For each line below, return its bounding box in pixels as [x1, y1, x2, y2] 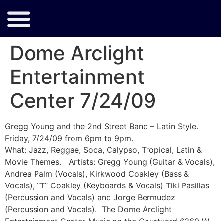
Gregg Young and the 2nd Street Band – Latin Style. [5, 121, 198, 131]
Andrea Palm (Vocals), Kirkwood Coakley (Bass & [5, 169, 189, 179]
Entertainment [10, 65, 145, 89]
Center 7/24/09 [10, 88, 156, 112]
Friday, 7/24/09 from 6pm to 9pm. [5, 133, 133, 143]
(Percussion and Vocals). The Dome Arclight [5, 204, 172, 214]
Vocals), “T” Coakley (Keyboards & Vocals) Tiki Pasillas [5, 181, 209, 190]
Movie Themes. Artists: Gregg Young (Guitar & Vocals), [5, 157, 215, 167]
